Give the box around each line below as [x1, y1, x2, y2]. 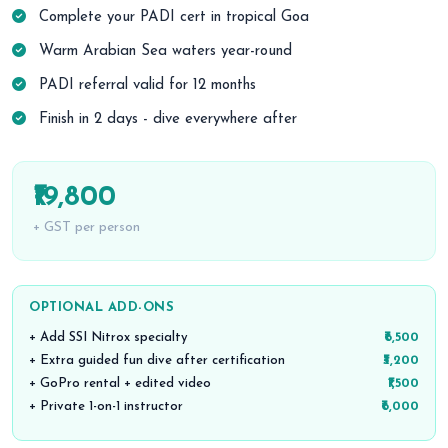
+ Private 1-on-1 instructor [29, 400, 183, 413]
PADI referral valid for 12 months [34, 78, 256, 93]
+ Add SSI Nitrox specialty [29, 331, 188, 344]
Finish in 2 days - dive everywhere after [34, 112, 297, 127]
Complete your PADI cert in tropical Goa [34, 10, 309, 25]
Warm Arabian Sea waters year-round [34, 44, 292, 59]
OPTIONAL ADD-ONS [29, 301, 174, 314]
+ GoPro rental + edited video [29, 377, 211, 390]
